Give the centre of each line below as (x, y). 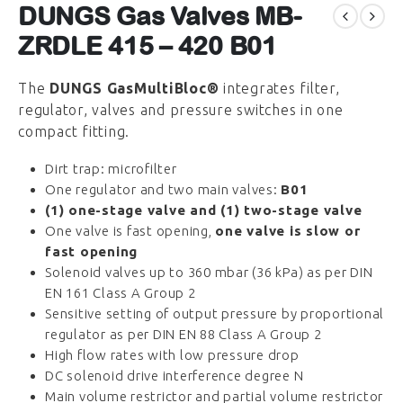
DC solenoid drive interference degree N (175, 376)
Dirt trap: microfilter (111, 169)
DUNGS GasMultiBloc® (134, 88)
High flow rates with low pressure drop (172, 355)
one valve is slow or (288, 231)
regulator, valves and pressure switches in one (181, 109)
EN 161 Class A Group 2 (121, 293)
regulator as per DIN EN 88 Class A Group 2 (184, 335)
